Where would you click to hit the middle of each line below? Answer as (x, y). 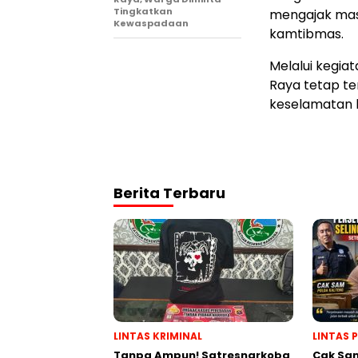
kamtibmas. (306, 34)
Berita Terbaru (169, 193)
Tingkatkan (143, 11)
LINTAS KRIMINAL (158, 336)
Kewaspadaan (151, 23)
